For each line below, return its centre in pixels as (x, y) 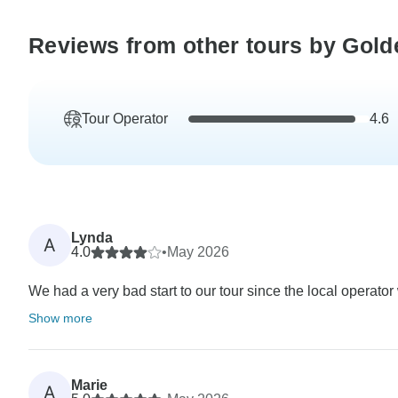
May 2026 (198, 251)
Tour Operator (125, 118)
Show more (60, 318)
